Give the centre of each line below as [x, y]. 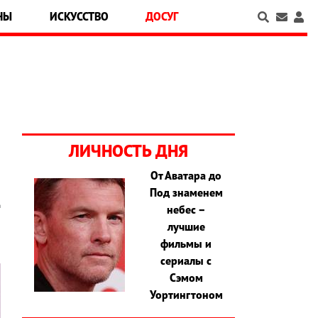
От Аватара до [186, 176]
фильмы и [186, 244]
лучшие [186, 227]
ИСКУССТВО [79, 16]
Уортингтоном [186, 295]
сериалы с [186, 261]
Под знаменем [186, 193]
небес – [186, 210]
